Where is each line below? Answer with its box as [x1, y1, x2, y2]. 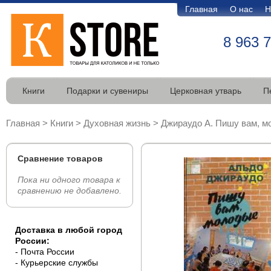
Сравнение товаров [18, 154, 103, 163]
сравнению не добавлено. [18, 186, 122, 195]
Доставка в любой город [15, 225, 122, 235]
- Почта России [15, 247, 74, 256]
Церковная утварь [170, 86, 241, 96]
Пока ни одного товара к [18, 175, 120, 184]
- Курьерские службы [15, 258, 98, 267]
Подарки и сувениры [67, 86, 148, 96]
